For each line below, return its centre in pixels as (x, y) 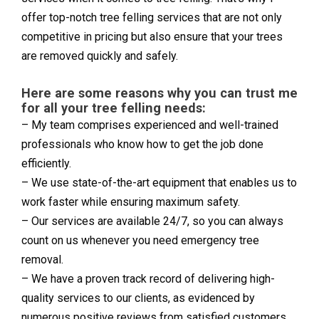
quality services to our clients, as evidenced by (138, 298)
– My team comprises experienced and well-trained (150, 125)
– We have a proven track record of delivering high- (148, 279)
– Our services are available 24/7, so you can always (152, 221)
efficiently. (46, 164)
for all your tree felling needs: (114, 108)
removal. (42, 260)
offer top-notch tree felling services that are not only (152, 18)
